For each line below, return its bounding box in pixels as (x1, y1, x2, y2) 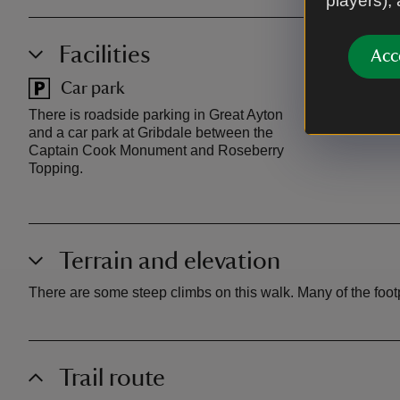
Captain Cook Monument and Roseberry (29, 142, 284, 158)
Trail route (59, 364, 165, 390)
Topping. (29, 160, 83, 176)
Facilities (59, 41, 151, 67)
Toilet (352, 79, 395, 97)
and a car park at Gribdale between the (29, 124, 273, 140)
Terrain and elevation (59, 247, 280, 273)
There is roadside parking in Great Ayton (29, 106, 283, 122)
